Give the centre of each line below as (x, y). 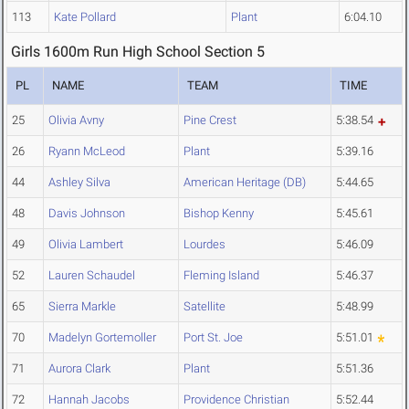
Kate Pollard (85, 17)
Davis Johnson (87, 214)
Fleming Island (221, 276)
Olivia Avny (76, 121)
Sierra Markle (82, 307)
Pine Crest (210, 121)
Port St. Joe (213, 338)
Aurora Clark (79, 369)
